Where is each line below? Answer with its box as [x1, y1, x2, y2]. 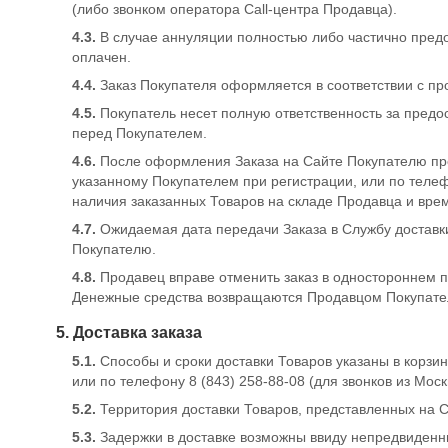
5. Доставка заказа [56, 324, 202, 341]
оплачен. [72, 49, 131, 65]
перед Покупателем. [72, 125, 207, 141]
